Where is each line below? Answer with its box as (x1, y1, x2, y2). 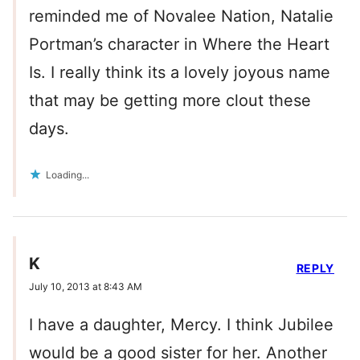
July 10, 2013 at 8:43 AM (29, 280, 142, 292)
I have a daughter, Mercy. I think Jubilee (29, 314, 333, 334)
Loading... (46, 168, 89, 181)
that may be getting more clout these (29, 90, 311, 110)
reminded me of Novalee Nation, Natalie (29, 6, 333, 26)
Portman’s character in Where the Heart (29, 34, 329, 54)
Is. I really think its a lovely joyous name (29, 62, 330, 82)
